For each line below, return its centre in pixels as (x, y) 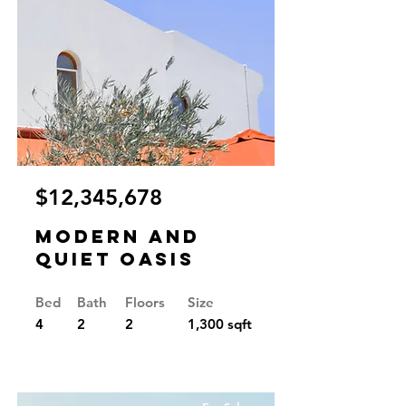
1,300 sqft (220, 324)
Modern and (118, 236)
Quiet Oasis (115, 259)
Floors (145, 302)
